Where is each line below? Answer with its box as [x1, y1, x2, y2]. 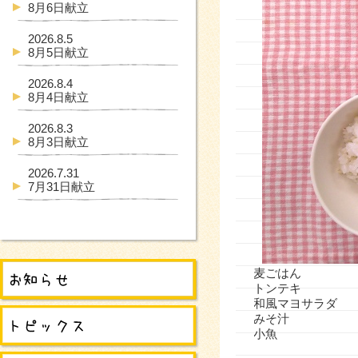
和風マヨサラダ [253, 296, 338, 310]
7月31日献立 [28, 180, 95, 193]
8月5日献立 [28, 46, 89, 59]
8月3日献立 [28, 135, 89, 149]
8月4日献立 [28, 90, 89, 104]
